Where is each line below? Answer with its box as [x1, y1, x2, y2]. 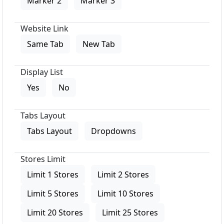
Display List [20, 66, 63, 77]
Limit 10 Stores [97, 187, 153, 199]
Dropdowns [91, 125, 136, 136]
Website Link [20, 22, 68, 34]
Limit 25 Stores [102, 206, 158, 218]
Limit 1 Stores [27, 168, 78, 180]
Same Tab [27, 38, 63, 49]
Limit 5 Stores [27, 187, 78, 199]
